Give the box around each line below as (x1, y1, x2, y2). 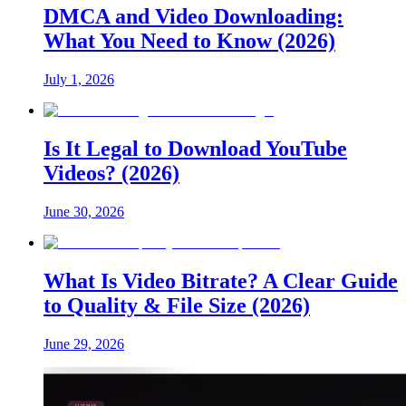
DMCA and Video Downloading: (43, 5, 343, 29)
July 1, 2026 (43, 72, 114, 88)
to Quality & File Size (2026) (43, 293, 310, 317)
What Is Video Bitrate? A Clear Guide (43, 268, 398, 293)
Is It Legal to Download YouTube (43, 137, 347, 161)
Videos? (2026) (43, 161, 179, 186)
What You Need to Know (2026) (43, 29, 335, 53)
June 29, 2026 (43, 335, 124, 352)
